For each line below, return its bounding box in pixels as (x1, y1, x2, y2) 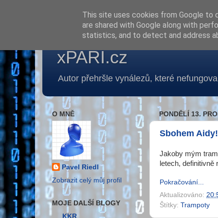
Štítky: (160, 201, 181, 209)
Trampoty (181, 201, 210, 209)
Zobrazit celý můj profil (52, 176, 122, 184)
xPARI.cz (57, 47, 127, 67)
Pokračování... (160, 178, 204, 186)
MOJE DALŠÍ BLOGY (52, 199, 120, 207)
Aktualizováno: (160, 191, 206, 199)
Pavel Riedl (62, 163, 99, 171)
